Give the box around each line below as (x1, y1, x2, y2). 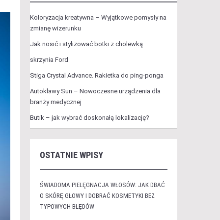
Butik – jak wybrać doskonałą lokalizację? (29, 114, 149, 121)
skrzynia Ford (29, 56, 68, 63)
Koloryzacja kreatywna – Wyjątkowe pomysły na (29, 14, 166, 21)
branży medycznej (29, 98, 82, 106)
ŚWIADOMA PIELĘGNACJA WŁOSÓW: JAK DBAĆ (39, 181, 165, 189)
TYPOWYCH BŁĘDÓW (39, 203, 94, 210)
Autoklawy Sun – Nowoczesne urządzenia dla (29, 87, 161, 95)
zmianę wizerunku (29, 25, 81, 32)
